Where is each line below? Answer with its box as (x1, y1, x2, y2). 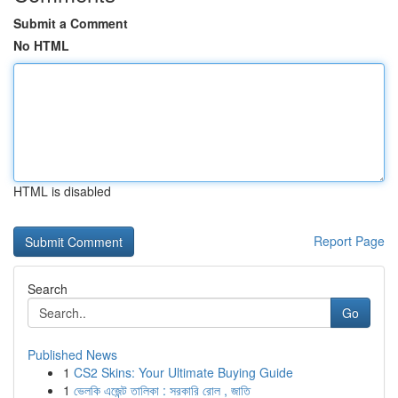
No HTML (13, 36, 69, 54)
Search (28, 280, 68, 298)
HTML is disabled (13, 182, 111, 200)
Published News (28, 346, 117, 363)
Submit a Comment (13, 14, 128, 32)
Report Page (314, 232, 385, 250)
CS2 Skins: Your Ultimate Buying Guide (74, 363, 293, 381)
